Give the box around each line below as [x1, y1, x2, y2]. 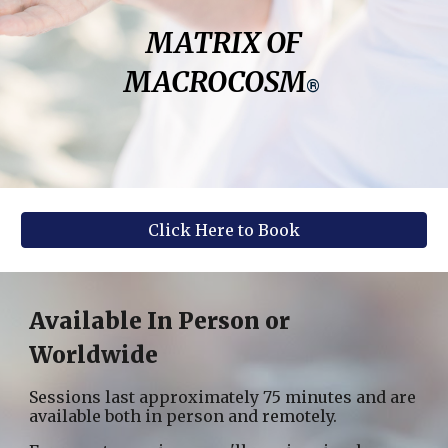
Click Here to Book [148, 220, 300, 240]
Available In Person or [29, 307, 291, 335]
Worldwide [29, 341, 159, 369]
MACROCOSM [124, 63, 306, 100]
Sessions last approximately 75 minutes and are [29, 387, 417, 407]
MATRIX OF [146, 24, 302, 61]
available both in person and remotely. [29, 406, 338, 426]
